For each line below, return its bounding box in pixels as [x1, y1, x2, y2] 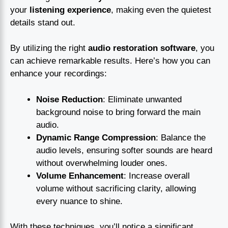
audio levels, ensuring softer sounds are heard [36, 145, 212, 155]
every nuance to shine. [36, 196, 123, 206]
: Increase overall [124, 170, 190, 181]
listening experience [30, 5, 111, 15]
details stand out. [10, 17, 75, 27]
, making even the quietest [111, 5, 211, 15]
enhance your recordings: [10, 69, 107, 79]
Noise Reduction [36, 94, 103, 104]
